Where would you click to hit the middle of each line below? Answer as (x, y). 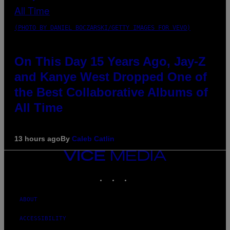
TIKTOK (142, 174)
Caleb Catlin (93, 139)
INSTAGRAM (135, 174)
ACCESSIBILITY (43, 219)
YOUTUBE (156, 174)
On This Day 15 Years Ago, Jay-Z (110, 62)
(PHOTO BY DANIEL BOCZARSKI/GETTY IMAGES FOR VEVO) (102, 28)
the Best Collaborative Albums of (111, 92)
